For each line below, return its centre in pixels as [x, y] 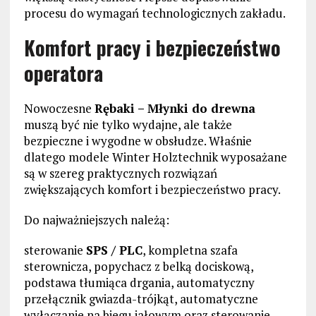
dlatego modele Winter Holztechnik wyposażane [155, 157]
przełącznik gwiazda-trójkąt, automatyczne [141, 299]
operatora [63, 73]
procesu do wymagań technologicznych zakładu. [154, 13]
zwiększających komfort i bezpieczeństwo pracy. [152, 190]
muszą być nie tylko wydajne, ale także [128, 125]
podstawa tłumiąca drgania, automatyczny [139, 283]
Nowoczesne [59, 109]
